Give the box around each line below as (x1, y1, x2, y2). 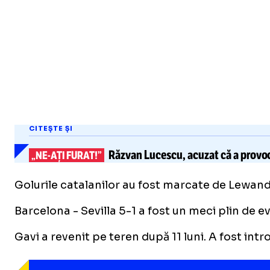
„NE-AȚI (31, 149, 64, 162)
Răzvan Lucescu (108, 148, 183, 163)
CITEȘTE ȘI (29, 124, 73, 133)
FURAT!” (64, 149, 102, 162)
